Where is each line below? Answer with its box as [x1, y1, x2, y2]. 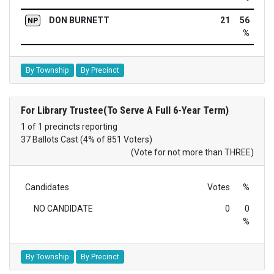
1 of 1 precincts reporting [20, 121, 117, 131]
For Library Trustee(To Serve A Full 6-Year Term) [20, 103, 229, 116]
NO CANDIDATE [33, 203, 93, 213]
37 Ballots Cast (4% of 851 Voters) [20, 134, 152, 144]
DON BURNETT [48, 15, 109, 26]
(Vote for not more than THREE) [130, 147, 254, 157]
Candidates [24, 182, 69, 192]
